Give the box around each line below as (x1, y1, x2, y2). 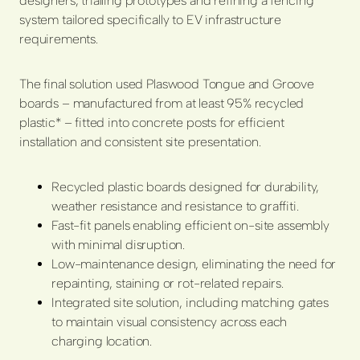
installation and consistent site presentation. (19, 134, 261, 150)
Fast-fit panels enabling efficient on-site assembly (51, 218, 329, 234)
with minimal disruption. (51, 237, 186, 253)
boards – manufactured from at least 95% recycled (19, 96, 305, 112)
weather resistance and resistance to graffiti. (51, 198, 299, 215)
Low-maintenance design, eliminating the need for (51, 256, 337, 272)
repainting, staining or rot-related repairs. (51, 276, 284, 292)
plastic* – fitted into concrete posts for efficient (19, 115, 284, 131)
